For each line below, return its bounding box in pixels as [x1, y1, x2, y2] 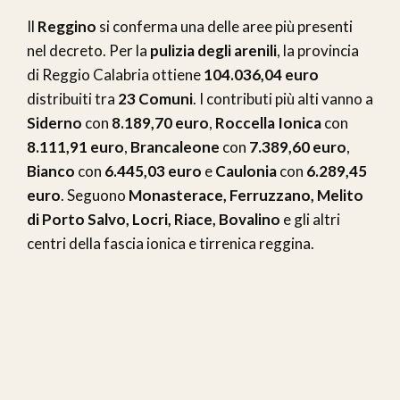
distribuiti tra [27, 88, 118, 108]
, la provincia [277, 40, 359, 60]
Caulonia [215, 161, 277, 180]
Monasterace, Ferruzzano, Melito [129, 185, 363, 204]
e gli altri [280, 209, 340, 229]
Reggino [37, 16, 96, 36]
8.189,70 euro [112, 112, 209, 132]
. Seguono [61, 185, 129, 204]
